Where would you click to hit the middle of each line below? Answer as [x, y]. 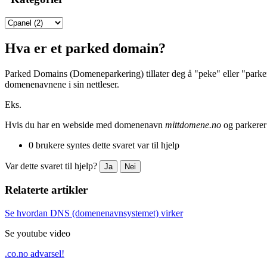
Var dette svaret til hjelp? [52, 166]
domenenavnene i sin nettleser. [62, 84]
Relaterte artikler [46, 190]
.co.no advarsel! [35, 253]
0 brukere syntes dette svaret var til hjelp [104, 145]
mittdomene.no [193, 125]
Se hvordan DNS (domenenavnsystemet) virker [94, 213]
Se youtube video [38, 233]
